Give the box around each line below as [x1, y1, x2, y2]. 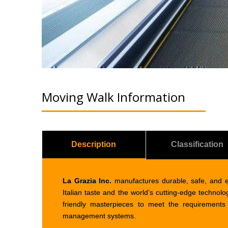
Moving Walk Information [42, 89, 185, 106]
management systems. [63, 212, 136, 220]
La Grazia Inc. [63, 177, 112, 185]
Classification [171, 140, 224, 149]
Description [71, 140, 117, 149]
